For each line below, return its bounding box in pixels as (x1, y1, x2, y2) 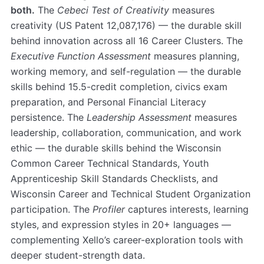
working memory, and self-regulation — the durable (11, 65, 241, 78)
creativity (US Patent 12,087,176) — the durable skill (11, 19, 242, 32)
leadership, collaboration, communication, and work (11, 127, 242, 139)
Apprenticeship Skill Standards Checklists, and (11, 173, 218, 185)
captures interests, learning (125, 203, 249, 216)
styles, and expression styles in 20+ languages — (11, 219, 231, 231)
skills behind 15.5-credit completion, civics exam (11, 81, 227, 93)
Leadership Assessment (87, 111, 192, 124)
